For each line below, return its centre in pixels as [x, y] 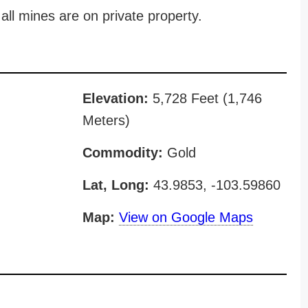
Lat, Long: [115, 185]
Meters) [106, 120]
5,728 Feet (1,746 [205, 98]
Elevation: [115, 98]
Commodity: [122, 153]
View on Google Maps [186, 217]
